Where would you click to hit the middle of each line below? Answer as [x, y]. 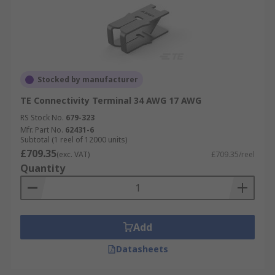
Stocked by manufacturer [88, 79]
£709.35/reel [233, 154]
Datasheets [142, 249]
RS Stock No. [42, 118]
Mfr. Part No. [42, 130]
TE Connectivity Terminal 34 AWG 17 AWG [111, 100]
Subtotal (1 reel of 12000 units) [74, 140]
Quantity [43, 168]
